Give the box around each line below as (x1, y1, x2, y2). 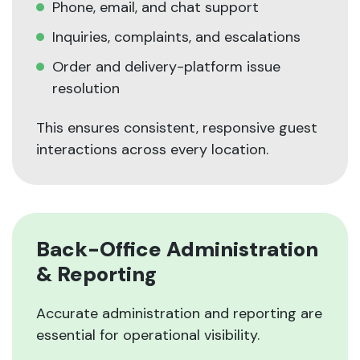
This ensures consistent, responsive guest (36, 118, 317, 138)
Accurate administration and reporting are (36, 304, 322, 324)
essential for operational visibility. (36, 325, 260, 346)
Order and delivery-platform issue (52, 57, 280, 77)
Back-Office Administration (36, 235, 318, 264)
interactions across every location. (36, 140, 268, 160)
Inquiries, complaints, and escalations (52, 27, 301, 47)
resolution (52, 79, 120, 99)
